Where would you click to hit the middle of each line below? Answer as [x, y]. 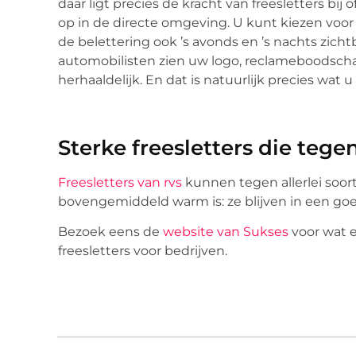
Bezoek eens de [110, 232]
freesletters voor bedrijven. [143, 251]
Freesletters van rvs [120, 183]
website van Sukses [226, 232]
